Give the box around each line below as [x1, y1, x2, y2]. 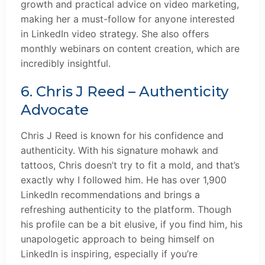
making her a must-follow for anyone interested [21, 13, 235, 25]
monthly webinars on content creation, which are [21, 43, 240, 55]
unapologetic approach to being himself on [21, 233, 214, 245]
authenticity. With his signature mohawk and [21, 144, 218, 157]
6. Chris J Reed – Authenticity [21, 83, 228, 101]
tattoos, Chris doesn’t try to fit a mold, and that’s [21, 159, 240, 172]
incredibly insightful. [21, 57, 111, 70]
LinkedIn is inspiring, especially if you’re [21, 248, 198, 260]
